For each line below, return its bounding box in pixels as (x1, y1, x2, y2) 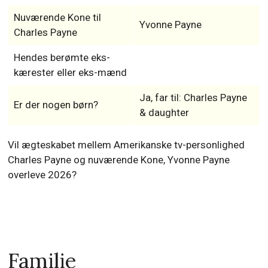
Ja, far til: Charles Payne (139, 91, 247, 103)
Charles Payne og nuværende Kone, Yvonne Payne (8, 153, 230, 166)
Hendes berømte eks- (13, 51, 110, 63)
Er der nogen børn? (13, 98, 98, 111)
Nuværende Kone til (13, 11, 101, 23)
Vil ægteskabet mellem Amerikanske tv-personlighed (8, 138, 245, 151)
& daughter (139, 106, 189, 118)
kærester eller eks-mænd (13, 66, 127, 78)
